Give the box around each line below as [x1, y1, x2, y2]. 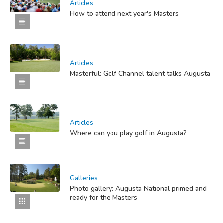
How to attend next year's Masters [70, 8, 179, 18]
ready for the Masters [70, 192, 137, 202]
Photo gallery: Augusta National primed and [70, 183, 207, 193]
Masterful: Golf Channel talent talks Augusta [70, 68, 210, 78]
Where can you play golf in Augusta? [70, 128, 187, 138]
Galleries [70, 173, 98, 183]
